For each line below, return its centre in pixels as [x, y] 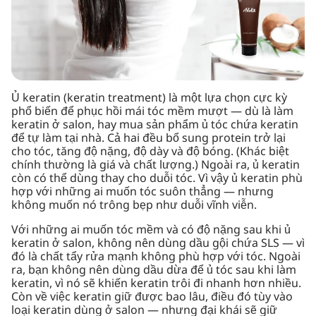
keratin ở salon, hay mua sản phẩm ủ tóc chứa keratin [155, 125]
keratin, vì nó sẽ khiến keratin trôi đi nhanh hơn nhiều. [156, 284]
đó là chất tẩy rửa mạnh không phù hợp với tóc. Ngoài [156, 257]
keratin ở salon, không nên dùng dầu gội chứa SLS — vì [158, 243]
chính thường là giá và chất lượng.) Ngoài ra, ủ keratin [156, 165]
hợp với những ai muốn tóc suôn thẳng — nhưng [142, 192]
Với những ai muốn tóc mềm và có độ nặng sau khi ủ [151, 230]
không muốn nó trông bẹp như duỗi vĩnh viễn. [134, 205]
